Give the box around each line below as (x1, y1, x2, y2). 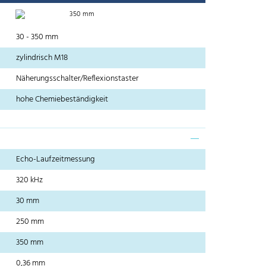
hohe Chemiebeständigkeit (16, 93, 109, 107)
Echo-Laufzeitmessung (16, 153, 96, 167)
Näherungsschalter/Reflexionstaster (16, 72, 139, 86)
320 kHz (16, 173, 43, 188)
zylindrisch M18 (16, 51, 68, 65)
